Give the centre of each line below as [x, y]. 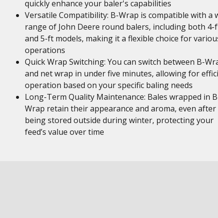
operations [45, 50]
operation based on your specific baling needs [109, 85]
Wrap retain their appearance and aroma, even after [120, 109]
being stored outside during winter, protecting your [119, 120]
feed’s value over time [64, 132]
